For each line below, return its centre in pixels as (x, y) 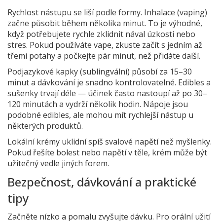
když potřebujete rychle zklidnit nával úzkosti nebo (101, 34)
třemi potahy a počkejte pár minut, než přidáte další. (104, 56)
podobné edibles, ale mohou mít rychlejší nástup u (100, 115)
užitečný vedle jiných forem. (58, 163)
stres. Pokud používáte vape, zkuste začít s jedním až (105, 45)
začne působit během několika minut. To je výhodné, (105, 23)
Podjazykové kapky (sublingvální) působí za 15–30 (100, 72)
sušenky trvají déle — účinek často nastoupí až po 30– (107, 93)
